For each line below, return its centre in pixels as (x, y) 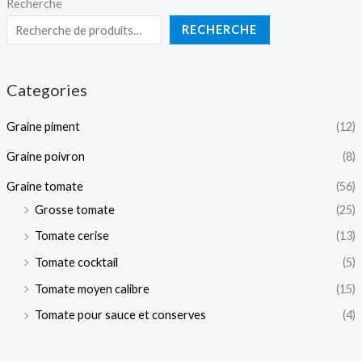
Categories (46, 90)
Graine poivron (45, 156)
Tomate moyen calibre (92, 288)
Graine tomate (44, 186)
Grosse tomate (74, 209)
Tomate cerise (72, 236)
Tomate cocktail (76, 262)
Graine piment (43, 127)
